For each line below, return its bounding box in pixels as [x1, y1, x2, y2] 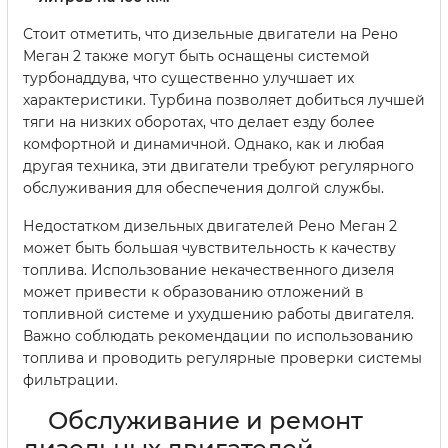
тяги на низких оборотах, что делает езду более [23, 112, 375, 131]
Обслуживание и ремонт [48, 405, 363, 435]
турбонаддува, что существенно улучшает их [23, 68, 354, 87]
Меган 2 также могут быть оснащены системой [23, 46, 370, 65]
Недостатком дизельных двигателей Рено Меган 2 [23, 216, 397, 235]
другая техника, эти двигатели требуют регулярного [23, 156, 414, 175]
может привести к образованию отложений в [23, 282, 364, 301]
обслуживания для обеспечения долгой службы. [23, 178, 384, 197]
